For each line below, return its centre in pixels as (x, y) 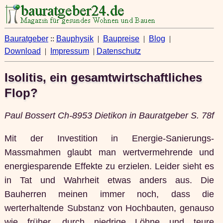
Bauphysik (75, 39)
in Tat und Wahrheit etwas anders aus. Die (109, 180)
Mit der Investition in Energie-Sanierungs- (109, 138)
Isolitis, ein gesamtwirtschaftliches (103, 78)
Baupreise (121, 39)
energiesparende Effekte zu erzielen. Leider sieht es (109, 166)
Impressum (69, 51)
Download (22, 51)
